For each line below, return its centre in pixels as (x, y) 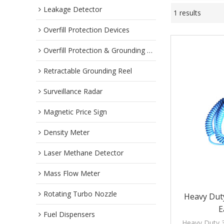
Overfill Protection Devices (86, 30)
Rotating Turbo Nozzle (80, 194)
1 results (187, 13)
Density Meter (66, 132)
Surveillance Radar (73, 91)
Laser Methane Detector (83, 153)
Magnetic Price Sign (75, 112)
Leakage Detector (73, 9)
